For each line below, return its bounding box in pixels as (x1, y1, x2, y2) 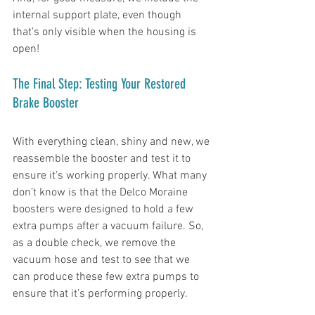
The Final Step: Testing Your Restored (13, 75, 189, 93)
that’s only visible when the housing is (13, 25, 199, 40)
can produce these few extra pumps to (13, 270, 202, 285)
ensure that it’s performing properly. (13, 287, 190, 302)
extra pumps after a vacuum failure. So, (13, 219, 206, 234)
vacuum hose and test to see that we (13, 253, 193, 268)
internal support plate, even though (13, 8, 184, 23)
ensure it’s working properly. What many (13, 169, 210, 184)
